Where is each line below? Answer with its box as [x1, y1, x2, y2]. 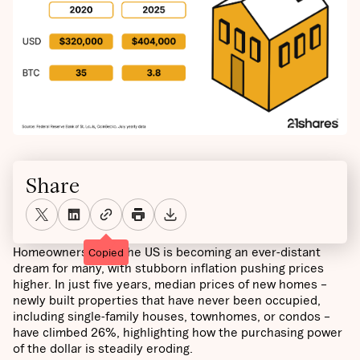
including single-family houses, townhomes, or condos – [13, 308, 330, 323]
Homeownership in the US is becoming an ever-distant [13, 243, 321, 259]
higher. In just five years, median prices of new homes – [13, 276, 327, 291]
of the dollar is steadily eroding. [13, 340, 196, 355]
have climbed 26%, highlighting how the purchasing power [13, 324, 342, 339]
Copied [88, 245, 124, 259]
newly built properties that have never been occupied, [13, 292, 321, 307]
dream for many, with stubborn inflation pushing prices [13, 260, 324, 275]
